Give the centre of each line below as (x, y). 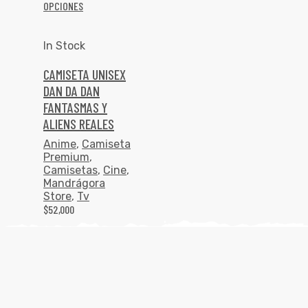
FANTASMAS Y (75, 108)
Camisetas (70, 170)
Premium (66, 157)
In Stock (64, 46)
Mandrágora (74, 184)
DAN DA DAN (71, 91)
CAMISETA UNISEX (85, 75)
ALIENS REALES (79, 124)
